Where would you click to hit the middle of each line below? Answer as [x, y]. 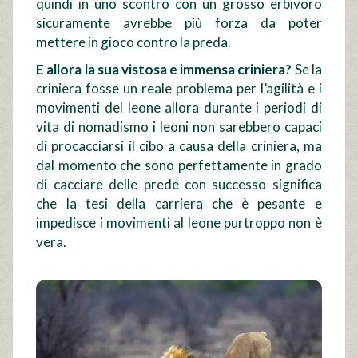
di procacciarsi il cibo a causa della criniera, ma [179, 145]
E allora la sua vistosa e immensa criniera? [164, 69]
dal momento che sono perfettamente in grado [179, 165]
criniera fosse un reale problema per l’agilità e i [179, 88]
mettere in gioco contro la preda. [134, 42]
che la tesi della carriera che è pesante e [179, 203]
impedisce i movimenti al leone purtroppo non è [179, 222]
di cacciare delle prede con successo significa [179, 184]
